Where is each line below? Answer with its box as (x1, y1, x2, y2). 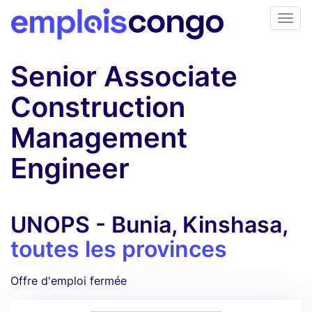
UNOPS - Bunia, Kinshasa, (10, 211, 288, 238)
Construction (10, 90, 185, 124)
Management (10, 120, 187, 155)
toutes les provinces (10, 235, 227, 263)
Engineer (10, 151, 130, 185)
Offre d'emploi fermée (10, 274, 127, 288)
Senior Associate (10, 59, 237, 93)
